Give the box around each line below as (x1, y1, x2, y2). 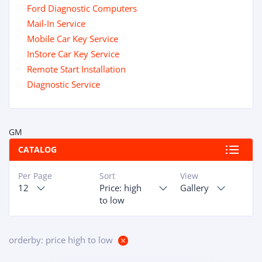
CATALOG (18, 144, 57, 155)
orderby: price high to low (9, 234, 113, 246)
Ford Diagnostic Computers (27, 2, 137, 14)
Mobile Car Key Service (27, 33, 118, 44)
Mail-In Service (27, 18, 85, 29)
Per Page (18, 170, 53, 181)
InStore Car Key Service (27, 48, 119, 60)
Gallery (180, 182, 209, 194)
